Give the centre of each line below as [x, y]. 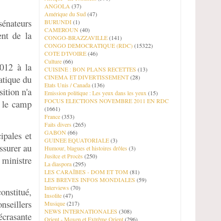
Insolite [53, 195]
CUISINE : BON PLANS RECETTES [90, 69]
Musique [55, 203]
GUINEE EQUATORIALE [77, 140]
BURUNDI [58, 22]
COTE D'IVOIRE [65, 53]
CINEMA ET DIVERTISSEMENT [87, 77]
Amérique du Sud [65, 14]
